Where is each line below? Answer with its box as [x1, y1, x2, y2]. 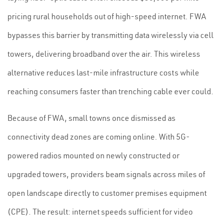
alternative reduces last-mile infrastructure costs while [7, 68, 199, 77]
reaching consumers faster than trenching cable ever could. [7, 86, 214, 96]
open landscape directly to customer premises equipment [7, 188, 207, 198]
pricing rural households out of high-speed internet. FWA [7, 11, 206, 21]
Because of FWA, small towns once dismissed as [7, 113, 176, 123]
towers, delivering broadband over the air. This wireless [7, 49, 200, 59]
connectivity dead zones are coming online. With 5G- [7, 132, 190, 142]
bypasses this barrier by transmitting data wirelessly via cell [7, 30, 214, 40]
